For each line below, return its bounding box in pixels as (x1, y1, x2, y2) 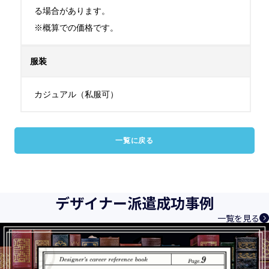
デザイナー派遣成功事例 (55, 192, 214, 213)
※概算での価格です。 (34, 23, 118, 32)
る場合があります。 (34, 6, 110, 16)
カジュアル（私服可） (34, 89, 118, 99)
